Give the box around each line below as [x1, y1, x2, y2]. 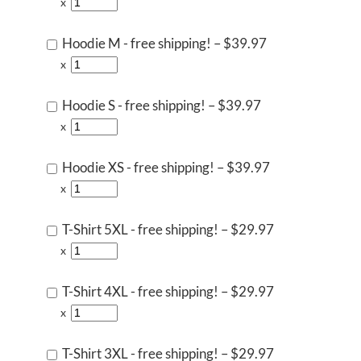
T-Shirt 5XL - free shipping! [62, 221, 218, 238]
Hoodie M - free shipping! [62, 35, 211, 52]
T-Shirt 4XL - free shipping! [62, 283, 218, 300]
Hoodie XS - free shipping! [62, 159, 214, 176]
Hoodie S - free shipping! [62, 97, 205, 114]
